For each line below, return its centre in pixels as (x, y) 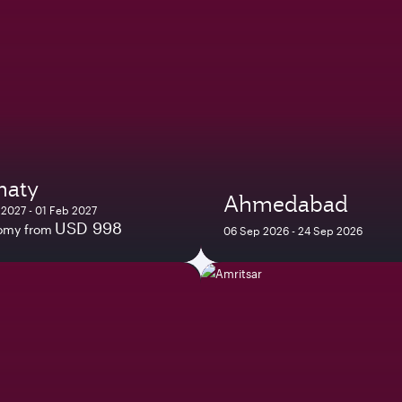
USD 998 (88, 227)
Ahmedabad (286, 203)
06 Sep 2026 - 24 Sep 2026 (293, 230)
